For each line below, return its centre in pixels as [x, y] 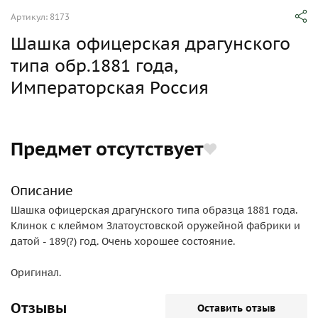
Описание [42, 191]
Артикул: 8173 [40, 17]
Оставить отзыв [236, 308]
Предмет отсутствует [107, 149]
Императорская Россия [110, 88]
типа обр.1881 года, [94, 66]
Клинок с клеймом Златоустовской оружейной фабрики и [155, 226]
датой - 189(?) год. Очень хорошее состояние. [123, 241]
